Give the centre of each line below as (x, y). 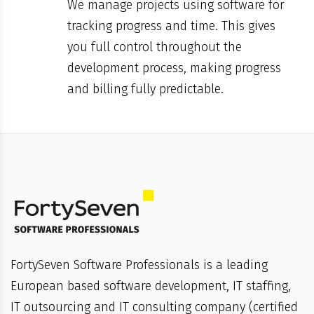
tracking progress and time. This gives (171, 26)
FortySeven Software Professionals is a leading (139, 265)
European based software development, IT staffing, (151, 286)
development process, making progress (174, 68)
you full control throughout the (155, 47)
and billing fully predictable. (145, 89)
